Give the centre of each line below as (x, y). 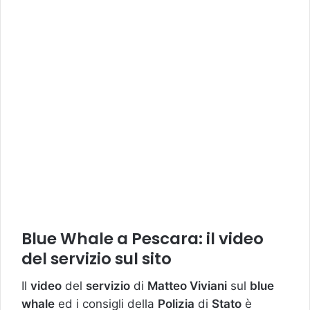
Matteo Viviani (187, 286)
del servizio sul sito (97, 258)
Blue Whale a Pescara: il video (143, 238)
